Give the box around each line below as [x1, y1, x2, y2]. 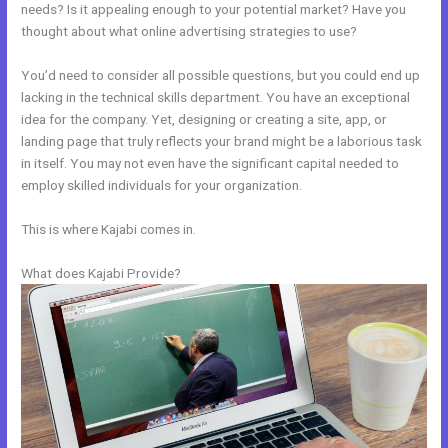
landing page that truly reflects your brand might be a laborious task [21, 132, 423, 149]
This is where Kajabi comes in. [21, 220, 197, 237]
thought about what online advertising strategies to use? [21, 23, 358, 40]
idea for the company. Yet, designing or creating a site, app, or [21, 110, 388, 127]
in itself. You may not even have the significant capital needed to [21, 154, 400, 171]
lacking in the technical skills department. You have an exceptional [21, 88, 411, 105]
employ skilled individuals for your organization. [21, 176, 303, 193]
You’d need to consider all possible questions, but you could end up [21, 66, 421, 83]
